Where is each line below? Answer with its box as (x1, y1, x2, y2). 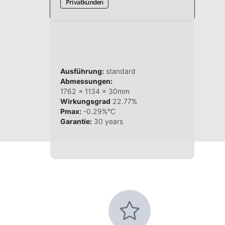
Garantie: (60, 117, 92, 126)
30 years (92, 117, 123, 126)
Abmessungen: (60, 77, 113, 86)
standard (104, 67, 136, 76)
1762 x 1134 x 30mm (60, 87, 130, 96)
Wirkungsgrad (60, 97, 110, 106)
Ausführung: (60, 67, 104, 76)
